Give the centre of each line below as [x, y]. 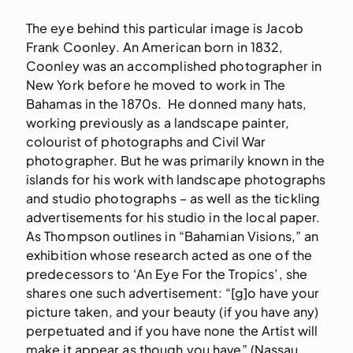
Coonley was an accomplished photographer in [174, 66]
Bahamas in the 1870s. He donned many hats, [166, 104]
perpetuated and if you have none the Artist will [172, 331]
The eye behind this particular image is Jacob [165, 28]
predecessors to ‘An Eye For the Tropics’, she [167, 274]
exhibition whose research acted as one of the [169, 255]
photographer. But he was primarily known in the [175, 161]
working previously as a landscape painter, [157, 123]
